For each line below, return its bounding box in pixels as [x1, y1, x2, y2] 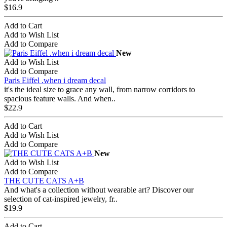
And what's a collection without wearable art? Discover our [4, 185, 194, 194]
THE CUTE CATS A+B [4, 176, 84, 185]
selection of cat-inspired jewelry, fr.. [4, 194, 118, 203]
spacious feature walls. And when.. [4, 94, 116, 103]
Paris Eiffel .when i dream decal [4, 75, 106, 85]
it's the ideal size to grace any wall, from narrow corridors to [4, 85, 195, 94]
